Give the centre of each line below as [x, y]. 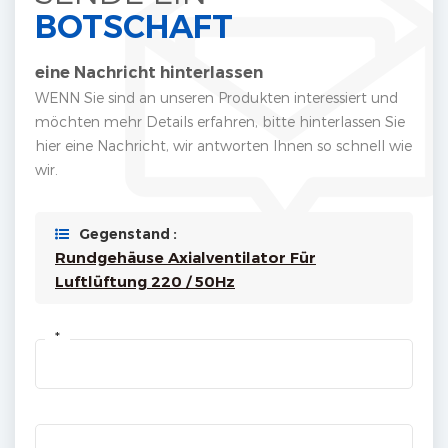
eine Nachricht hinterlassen [149, 72]
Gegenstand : [128, 233]
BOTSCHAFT [134, 26]
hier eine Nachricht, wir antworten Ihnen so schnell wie [223, 145]
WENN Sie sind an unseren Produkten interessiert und [216, 97]
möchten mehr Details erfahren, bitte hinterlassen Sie [220, 121]
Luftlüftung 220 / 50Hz [145, 281]
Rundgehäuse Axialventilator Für [185, 257]
